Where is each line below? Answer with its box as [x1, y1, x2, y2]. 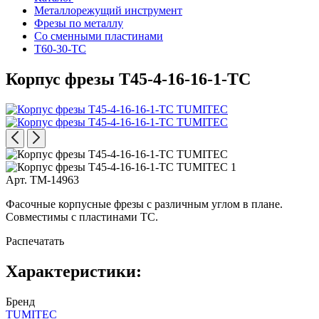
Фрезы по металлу [34, 17, 123, 29]
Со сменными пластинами [34, 30, 163, 42]
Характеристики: [6, 261, 142, 281]
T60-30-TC [34, 43, 86, 55]
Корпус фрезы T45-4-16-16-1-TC [6, 69, 251, 88]
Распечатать [6, 234, 64, 247]
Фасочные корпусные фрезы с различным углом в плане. [6, 197, 283, 210]
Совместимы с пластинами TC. [6, 210, 158, 223]
